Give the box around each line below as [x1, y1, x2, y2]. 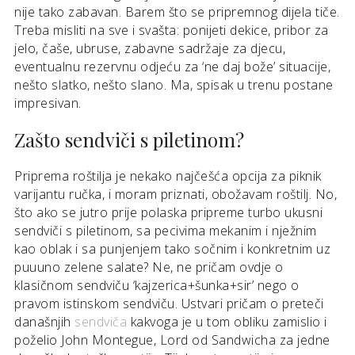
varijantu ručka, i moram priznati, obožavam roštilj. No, [14, 185, 337, 203]
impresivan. [14, 94, 82, 112]
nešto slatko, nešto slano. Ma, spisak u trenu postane [14, 76, 334, 94]
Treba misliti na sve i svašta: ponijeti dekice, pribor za [14, 21, 329, 39]
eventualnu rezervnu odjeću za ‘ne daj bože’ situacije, [14, 58, 330, 75]
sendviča [74, 313, 127, 330]
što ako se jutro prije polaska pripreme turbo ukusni [14, 204, 323, 221]
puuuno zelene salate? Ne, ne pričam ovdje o [14, 258, 284, 276]
